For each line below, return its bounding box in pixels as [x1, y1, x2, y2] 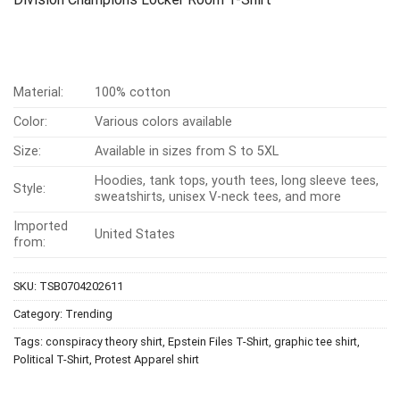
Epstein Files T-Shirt [168, 334, 269, 348]
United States [95, 226, 176, 242]
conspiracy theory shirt [46, 334, 162, 348]
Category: [13, 306, 65, 321]
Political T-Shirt [13, 352, 89, 366]
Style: [13, 180, 46, 196]
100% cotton [95, 84, 171, 100]
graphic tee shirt [274, 334, 357, 348]
